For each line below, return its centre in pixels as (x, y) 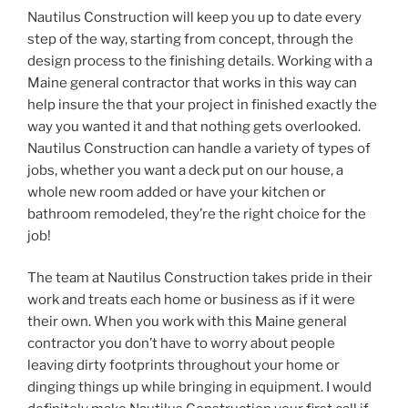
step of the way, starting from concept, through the (190, 39)
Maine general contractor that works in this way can (192, 82)
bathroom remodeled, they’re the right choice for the (197, 214)
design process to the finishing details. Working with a (200, 61)
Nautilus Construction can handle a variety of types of (199, 148)
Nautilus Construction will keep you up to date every (194, 17)
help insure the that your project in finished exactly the (202, 104)
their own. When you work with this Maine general (187, 321)
